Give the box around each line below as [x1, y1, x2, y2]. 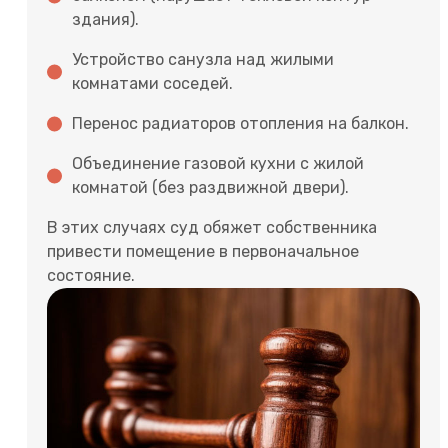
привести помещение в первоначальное [47, 241, 359, 261]
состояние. [47, 265, 135, 285]
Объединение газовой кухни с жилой [72, 153, 364, 173]
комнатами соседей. [72, 73, 233, 93]
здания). [72, 9, 139, 29]
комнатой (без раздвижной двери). [72, 177, 349, 197]
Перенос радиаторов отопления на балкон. [72, 113, 409, 133]
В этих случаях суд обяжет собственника [47, 217, 377, 237]
